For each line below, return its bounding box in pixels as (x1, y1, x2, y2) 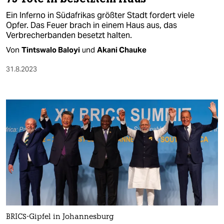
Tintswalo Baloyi (21, 44, 80, 54)
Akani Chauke (97, 44, 146, 54)
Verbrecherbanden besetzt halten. (6, 29, 132, 40)
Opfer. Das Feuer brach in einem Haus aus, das (6, 19, 177, 30)
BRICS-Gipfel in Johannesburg (6, 213, 114, 221)
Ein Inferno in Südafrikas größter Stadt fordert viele (6, 9, 194, 20)
